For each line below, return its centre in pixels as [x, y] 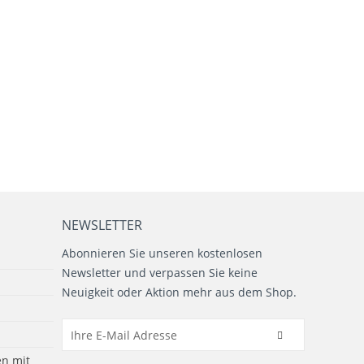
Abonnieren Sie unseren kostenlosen [162, 253]
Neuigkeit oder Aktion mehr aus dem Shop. [179, 292]
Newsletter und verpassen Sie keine [160, 273]
